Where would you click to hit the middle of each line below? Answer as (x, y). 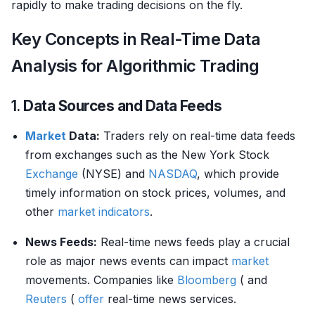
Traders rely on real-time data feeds (198, 136)
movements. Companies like (101, 280)
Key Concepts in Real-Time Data (136, 39)
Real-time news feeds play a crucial (193, 242)
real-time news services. (170, 299)
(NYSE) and (113, 174)
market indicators (104, 212)
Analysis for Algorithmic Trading (135, 66)
